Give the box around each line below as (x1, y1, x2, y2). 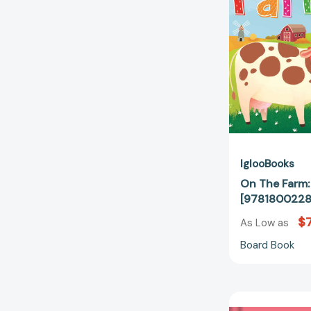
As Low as (240, 216, 292, 230)
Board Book (240, 238, 294, 253)
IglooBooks (240, 156, 294, 171)
